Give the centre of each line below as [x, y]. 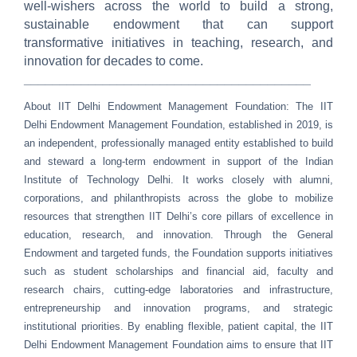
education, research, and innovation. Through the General [178, 234]
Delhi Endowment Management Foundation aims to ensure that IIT [178, 344]
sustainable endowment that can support [178, 24]
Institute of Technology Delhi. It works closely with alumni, [178, 179]
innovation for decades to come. [114, 61]
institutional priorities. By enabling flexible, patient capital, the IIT [178, 326]
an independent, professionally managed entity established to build [178, 143]
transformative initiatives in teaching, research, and [178, 42]
